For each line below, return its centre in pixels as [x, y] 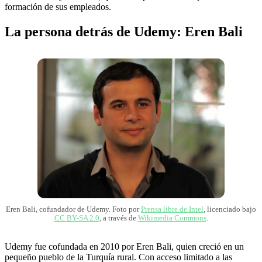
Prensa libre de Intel [172, 210]
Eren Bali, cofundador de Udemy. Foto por [73, 210]
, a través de [118, 218]
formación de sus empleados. [58, 6]
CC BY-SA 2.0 [77, 218]
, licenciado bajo [230, 210]
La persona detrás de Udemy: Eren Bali [124, 31]
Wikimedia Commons [172, 218]
